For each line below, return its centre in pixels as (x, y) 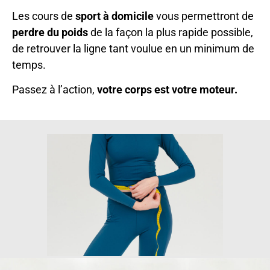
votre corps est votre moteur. (167, 90)
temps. (29, 64)
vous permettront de (204, 16)
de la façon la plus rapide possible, (171, 32)
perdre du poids (50, 32)
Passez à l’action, (55, 90)
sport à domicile (115, 16)
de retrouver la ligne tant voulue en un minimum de (133, 48)
